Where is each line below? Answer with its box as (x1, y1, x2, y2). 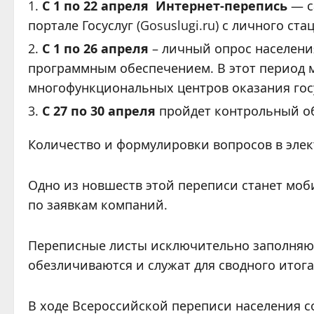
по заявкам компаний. (28, 196, 168, 213)
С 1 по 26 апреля (42, 40, 152, 57)
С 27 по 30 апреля (42, 102, 156, 119)
